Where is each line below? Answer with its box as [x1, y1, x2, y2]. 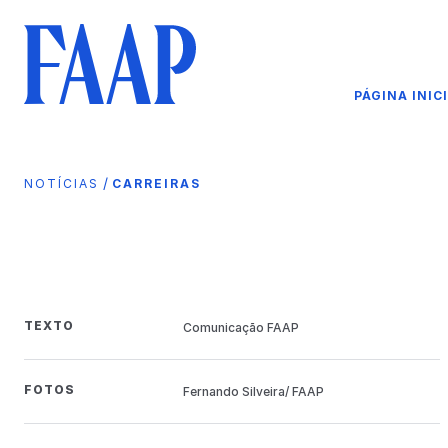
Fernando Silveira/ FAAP [182, 383, 324, 399]
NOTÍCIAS [24, 175, 99, 191]
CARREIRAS [112, 175, 201, 191]
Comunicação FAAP [182, 319, 299, 335]
